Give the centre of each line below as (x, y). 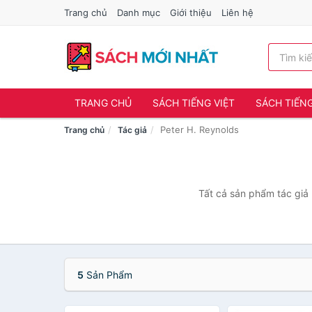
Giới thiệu (191, 13)
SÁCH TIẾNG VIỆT (194, 103)
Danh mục (139, 13)
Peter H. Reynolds (200, 130)
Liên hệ (237, 13)
